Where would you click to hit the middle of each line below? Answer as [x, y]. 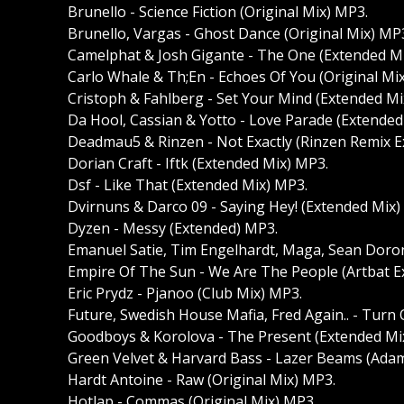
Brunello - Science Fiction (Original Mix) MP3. [218, 12]
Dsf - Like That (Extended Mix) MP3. [188, 185]
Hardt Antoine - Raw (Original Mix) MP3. [202, 380]
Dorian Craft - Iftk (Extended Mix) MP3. [198, 164]
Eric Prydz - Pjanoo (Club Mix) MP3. [185, 294]
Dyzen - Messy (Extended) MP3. [173, 229]
